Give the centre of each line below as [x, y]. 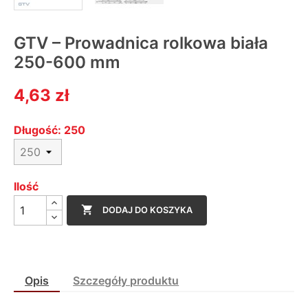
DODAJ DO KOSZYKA [148, 210]
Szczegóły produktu [126, 280]
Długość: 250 [49, 130]
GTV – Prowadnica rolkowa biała [141, 43]
